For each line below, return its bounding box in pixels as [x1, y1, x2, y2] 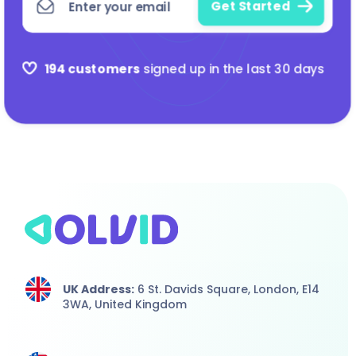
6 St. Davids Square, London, [133, 281, 302, 297]
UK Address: [62, 281, 134, 297]
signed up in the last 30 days [140, 60, 325, 78]
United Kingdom [94, 296, 187, 312]
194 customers [44, 60, 141, 78]
